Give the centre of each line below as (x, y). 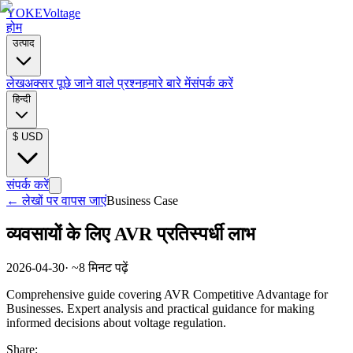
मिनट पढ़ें (108, 267)
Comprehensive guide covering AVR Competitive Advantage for (167, 294)
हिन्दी (22, 99)
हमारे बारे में (166, 83)
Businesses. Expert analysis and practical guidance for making (160, 308)
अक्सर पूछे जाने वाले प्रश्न (83, 83)
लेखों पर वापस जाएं (64, 201)
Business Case (142, 201)
